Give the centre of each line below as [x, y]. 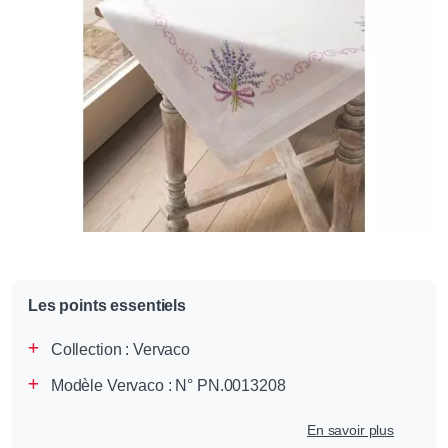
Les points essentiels [107, 306]
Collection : [91, 350]
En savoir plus [350, 430]
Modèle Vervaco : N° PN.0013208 [168, 386]
